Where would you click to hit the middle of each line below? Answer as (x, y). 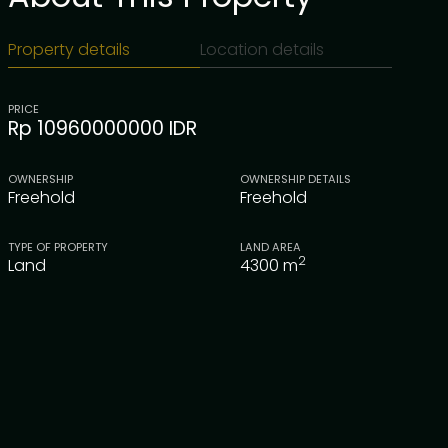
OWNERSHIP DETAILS (295, 178)
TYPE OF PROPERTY (58, 246)
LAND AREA (270, 246)
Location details (262, 49)
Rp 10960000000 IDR (102, 128)
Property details (69, 49)
